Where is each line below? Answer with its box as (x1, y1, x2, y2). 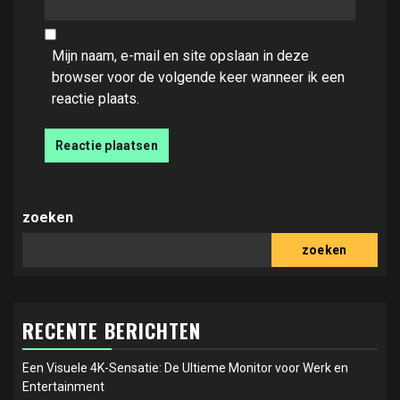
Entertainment (22, 379, 104, 395)
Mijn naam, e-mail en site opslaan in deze (52, 47, 309, 65)
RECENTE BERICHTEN (22, 316, 201, 346)
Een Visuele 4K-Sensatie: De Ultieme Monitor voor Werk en (22, 361, 348, 376)
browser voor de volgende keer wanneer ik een (52, 69, 345, 87)
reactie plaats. (52, 90, 139, 108)
